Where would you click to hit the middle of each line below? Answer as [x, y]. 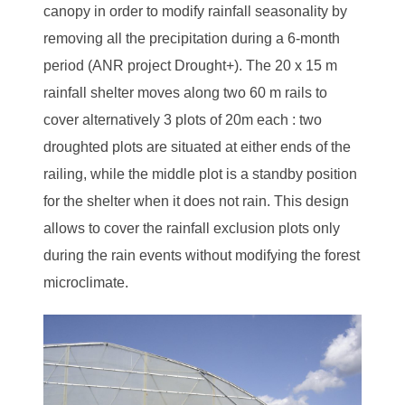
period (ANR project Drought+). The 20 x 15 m [190, 65]
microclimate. [85, 282]
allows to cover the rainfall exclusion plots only [191, 228]
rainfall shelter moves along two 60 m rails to [185, 92]
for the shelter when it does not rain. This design [196, 201]
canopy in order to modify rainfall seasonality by [195, 11]
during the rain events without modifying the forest [201, 255]
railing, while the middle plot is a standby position [200, 174]
